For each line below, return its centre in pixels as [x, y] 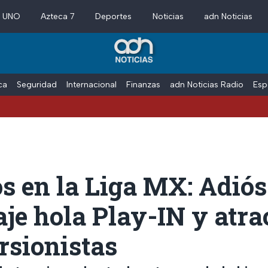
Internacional [92, 84]
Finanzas [144, 84]
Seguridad [37, 84]
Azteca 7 [58, 16]
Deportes [114, 16]
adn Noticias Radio [207, 84]
